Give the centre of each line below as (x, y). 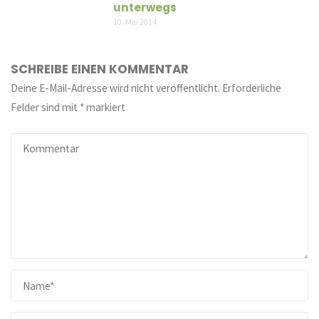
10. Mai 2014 (135, 22)
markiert (105, 107)
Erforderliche (252, 88)
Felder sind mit (46, 107)
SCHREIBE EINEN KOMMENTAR (100, 69)
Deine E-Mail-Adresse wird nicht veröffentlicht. (116, 88)
